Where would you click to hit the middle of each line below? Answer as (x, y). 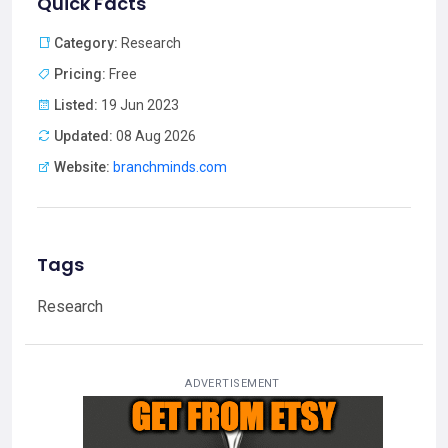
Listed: (76, 105)
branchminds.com (170, 167)
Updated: (83, 136)
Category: (86, 43)
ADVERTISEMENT (232, 384)
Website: (82, 167)
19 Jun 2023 (138, 105)
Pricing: (80, 74)
